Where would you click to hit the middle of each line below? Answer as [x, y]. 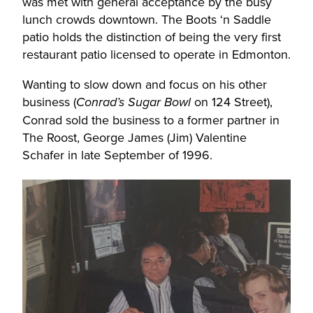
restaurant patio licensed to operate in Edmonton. [156, 54]
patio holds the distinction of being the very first [152, 37]
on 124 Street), [232, 102]
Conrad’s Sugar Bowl [133, 102]
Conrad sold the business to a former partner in [151, 120]
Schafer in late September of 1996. [117, 155]
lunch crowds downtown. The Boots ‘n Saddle [147, 19]
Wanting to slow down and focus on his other [145, 84]
